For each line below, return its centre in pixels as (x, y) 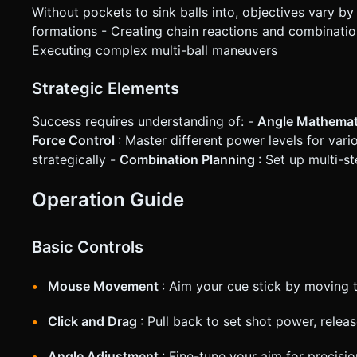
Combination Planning (189, 159)
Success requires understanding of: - (145, 121)
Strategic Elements (106, 88)
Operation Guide (108, 199)
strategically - (76, 159)
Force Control (75, 140)
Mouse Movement (105, 286)
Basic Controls (88, 247)
